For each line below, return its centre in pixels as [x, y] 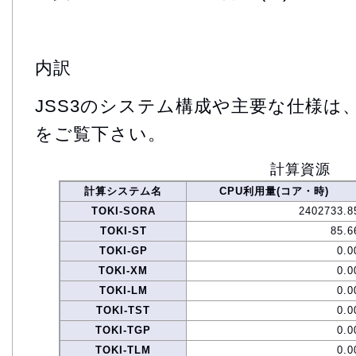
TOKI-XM [123, 270]
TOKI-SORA [123, 211]
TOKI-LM [123, 290]
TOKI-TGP [123, 330]
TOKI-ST [123, 230]
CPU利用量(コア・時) [274, 191]
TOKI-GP [123, 250]
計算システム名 [123, 191]
